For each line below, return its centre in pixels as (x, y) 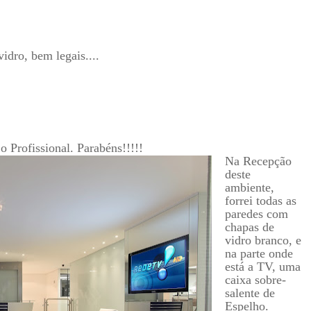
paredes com (256, 213)
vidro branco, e (263, 240)
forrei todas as (260, 200)
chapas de (249, 227)
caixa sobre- (255, 279)
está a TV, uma (262, 266)
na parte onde (259, 253)
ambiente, (249, 187)
